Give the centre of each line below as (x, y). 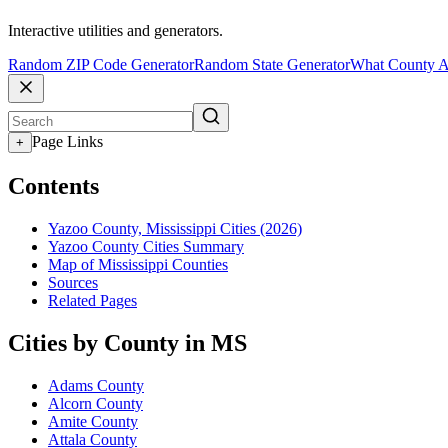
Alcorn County (95, 403)
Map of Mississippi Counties (138, 264)
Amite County (93, 421)
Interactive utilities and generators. (115, 31)
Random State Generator (272, 65)
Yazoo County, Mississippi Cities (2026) (175, 228)
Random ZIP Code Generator (101, 65)
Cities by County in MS (127, 342)
